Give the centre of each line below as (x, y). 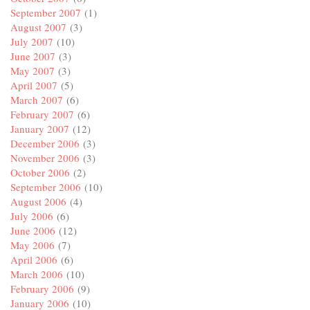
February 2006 (42, 289)
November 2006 (45, 158)
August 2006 (38, 202)
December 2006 (45, 144)
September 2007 (46, 13)
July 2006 (32, 216)
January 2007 (40, 129)
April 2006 (34, 260)
